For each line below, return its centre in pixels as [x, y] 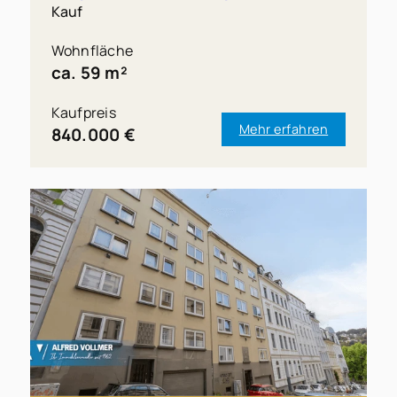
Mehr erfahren [284, 128]
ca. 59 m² [89, 72]
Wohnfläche [92, 50]
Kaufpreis [83, 112]
